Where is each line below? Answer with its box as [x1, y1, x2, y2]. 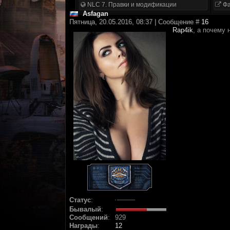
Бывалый [69, 205, 101, 213]
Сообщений [69, 214, 108, 221]
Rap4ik [172, 26, 193, 34]
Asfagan [83, 10, 108, 17]
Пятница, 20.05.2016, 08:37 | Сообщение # [69, 18, 201, 26]
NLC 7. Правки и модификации [86, 1, 177, 8]
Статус [69, 196, 91, 204]
